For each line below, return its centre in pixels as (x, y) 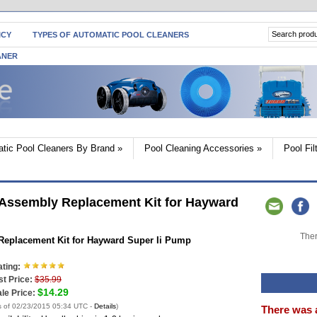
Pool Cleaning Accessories (199, 148)
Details (105, 306)
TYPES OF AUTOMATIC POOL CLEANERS (111, 35)
